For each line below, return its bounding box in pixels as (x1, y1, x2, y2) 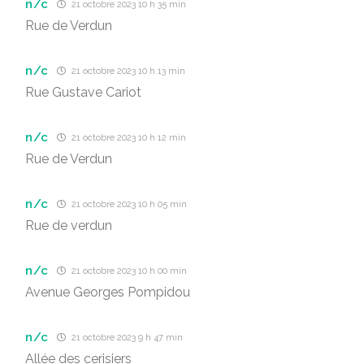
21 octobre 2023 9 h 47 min (69, 332, 184, 343)
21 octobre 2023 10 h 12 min (69, 132, 187, 143)
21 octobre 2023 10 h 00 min (69, 266, 188, 276)
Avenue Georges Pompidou (25, 284, 190, 300)
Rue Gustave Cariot (25, 84, 141, 100)
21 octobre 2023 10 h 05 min (69, 199, 188, 210)
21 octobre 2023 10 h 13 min (69, 66, 186, 76)
